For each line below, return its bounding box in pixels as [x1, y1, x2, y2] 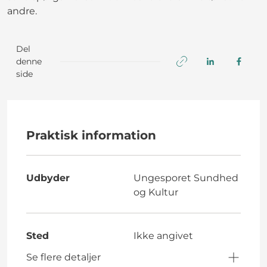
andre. [7, 5, 37, 17]
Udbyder [26, 172, 70, 184]
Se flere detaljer [26, 251, 101, 263]
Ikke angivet [133, 229, 193, 241]
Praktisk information [26, 128, 156, 142]
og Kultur [133, 186, 178, 198]
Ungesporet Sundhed [133, 172, 238, 184]
